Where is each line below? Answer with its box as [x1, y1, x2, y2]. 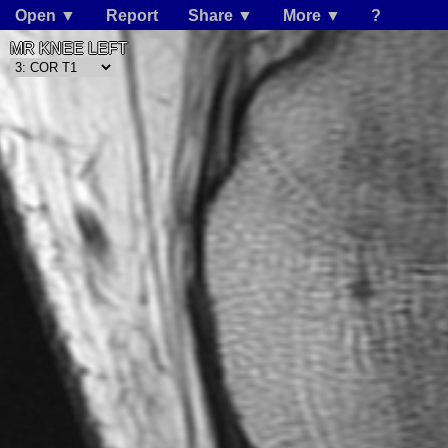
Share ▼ [188, 7, 253, 24]
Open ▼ [15, 7, 76, 24]
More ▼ [283, 7, 341, 24]
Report [106, 7, 158, 24]
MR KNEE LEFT [10, 40, 128, 57]
